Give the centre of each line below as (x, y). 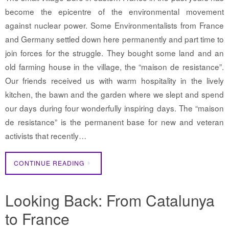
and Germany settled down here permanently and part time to (114, 39)
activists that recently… (46, 135)
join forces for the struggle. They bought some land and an (114, 52)
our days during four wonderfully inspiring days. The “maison (114, 108)
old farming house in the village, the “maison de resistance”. (114, 66)
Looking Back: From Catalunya (110, 200)
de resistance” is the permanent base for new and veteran (114, 121)
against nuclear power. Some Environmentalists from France (114, 25)
